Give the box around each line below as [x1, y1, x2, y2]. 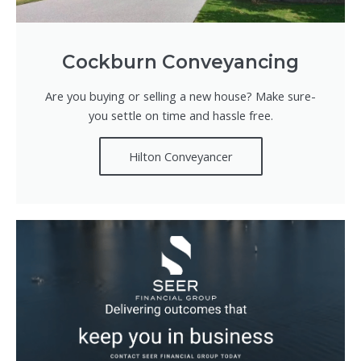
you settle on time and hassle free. [88, 106, 273, 123]
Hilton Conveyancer [128, 147, 233, 164]
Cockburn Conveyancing [62, 50, 299, 73]
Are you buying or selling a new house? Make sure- [45, 87, 316, 104]
